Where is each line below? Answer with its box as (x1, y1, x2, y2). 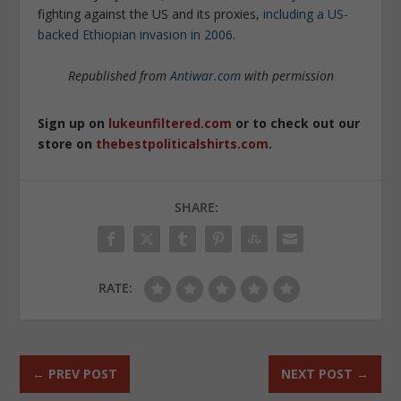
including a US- (263, 5, 349, 23)
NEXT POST (280, 365, 353, 383)
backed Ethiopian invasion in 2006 (38, 26, 234, 44)
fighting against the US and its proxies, (38, 5, 264, 23)
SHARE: (174, 199, 218, 217)
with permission (240, 66, 334, 84)
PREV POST (48, 365, 118, 383)
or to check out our (232, 114, 361, 132)
